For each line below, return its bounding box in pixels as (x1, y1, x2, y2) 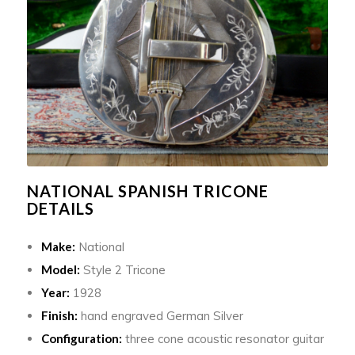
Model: (40, 261, 80, 277)
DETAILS (26, 198, 94, 218)
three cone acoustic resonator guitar (121, 330, 324, 346)
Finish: (40, 307, 78, 323)
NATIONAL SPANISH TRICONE (26, 181, 269, 200)
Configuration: (40, 330, 122, 345)
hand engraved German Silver (77, 307, 243, 323)
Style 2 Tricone (79, 261, 166, 277)
